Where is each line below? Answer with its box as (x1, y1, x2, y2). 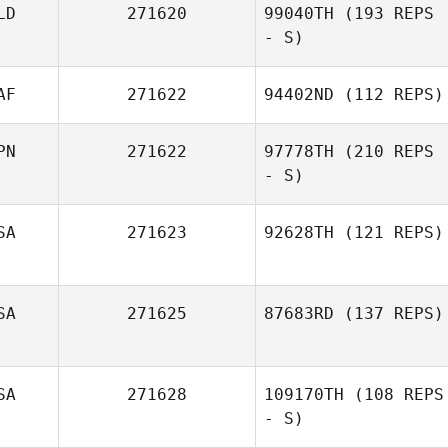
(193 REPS (334, 4, 434, 23)
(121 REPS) (334, 223, 444, 242)
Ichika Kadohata (334, 269, 441, 286)
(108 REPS (344, 385, 444, 404)
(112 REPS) (334, 85, 444, 104)
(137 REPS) (334, 304, 444, 323)
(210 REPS (334, 142, 434, 161)
